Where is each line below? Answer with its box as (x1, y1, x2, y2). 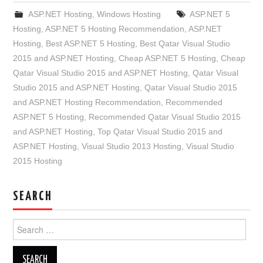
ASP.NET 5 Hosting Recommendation (45, 23, 185, 33)
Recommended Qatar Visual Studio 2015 (89, 112, 241, 122)
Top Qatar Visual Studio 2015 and (97, 126, 223, 136)
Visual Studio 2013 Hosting (82, 141, 182, 151)
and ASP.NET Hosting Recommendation (13, 97, 161, 107)
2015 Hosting (13, 156, 63, 166)
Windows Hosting (96, 9, 161, 19)
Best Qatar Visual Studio (140, 38, 231, 48)
